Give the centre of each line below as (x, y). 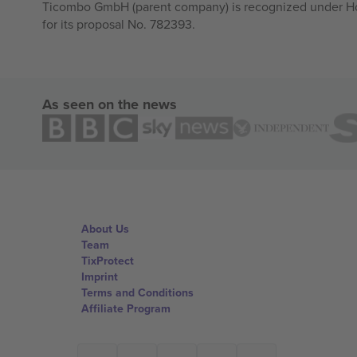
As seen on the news (109, 104)
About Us (105, 229)
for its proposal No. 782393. (118, 24)
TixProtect (108, 261)
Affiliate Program (126, 308)
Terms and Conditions (137, 292)
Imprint (100, 277)
